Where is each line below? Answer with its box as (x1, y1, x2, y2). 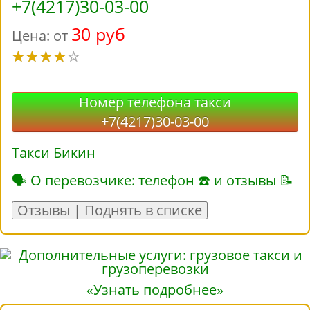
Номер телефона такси (79, 93, 231, 112)
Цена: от (12, 26, 71, 46)
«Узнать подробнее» (86, 280, 224, 300)
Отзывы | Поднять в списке (17, 201, 202, 220)
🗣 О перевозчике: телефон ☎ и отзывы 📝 (12, 171, 293, 190)
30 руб (71, 22, 125, 46)
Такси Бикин (12, 143, 95, 163)
